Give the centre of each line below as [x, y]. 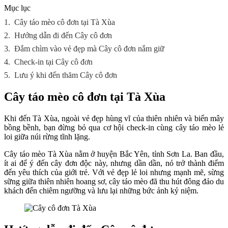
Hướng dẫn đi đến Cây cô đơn [63, 35]
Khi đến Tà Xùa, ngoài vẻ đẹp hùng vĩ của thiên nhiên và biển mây [114, 118]
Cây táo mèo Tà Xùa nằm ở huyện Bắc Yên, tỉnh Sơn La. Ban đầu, [114, 154]
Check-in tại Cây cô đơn [53, 62]
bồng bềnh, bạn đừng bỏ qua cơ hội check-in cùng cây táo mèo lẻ [114, 127]
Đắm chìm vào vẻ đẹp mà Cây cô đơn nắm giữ [89, 49]
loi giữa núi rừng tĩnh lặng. [47, 136]
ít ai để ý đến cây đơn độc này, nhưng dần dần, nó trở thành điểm [114, 163]
